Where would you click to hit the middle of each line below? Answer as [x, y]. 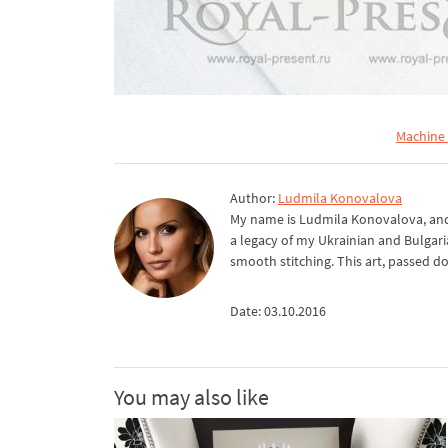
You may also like [191, 396]
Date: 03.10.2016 [278, 310]
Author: [254, 198]
